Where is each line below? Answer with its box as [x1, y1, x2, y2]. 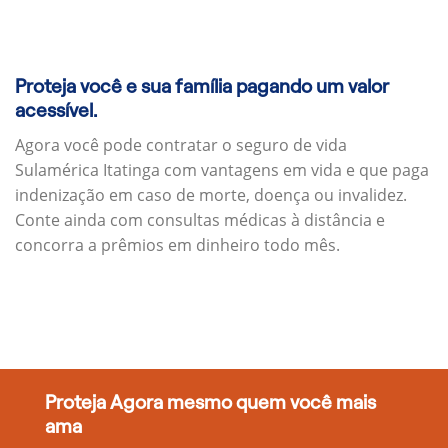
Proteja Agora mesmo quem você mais [44, 392, 376, 414]
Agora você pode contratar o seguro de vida [15, 133, 347, 156]
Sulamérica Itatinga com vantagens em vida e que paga [15, 158, 429, 181]
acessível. [15, 100, 97, 122]
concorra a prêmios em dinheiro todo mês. [15, 233, 340, 256]
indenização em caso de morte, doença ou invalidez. [15, 183, 407, 206]
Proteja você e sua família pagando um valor [15, 76, 389, 98]
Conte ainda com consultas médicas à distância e [15, 208, 385, 231]
